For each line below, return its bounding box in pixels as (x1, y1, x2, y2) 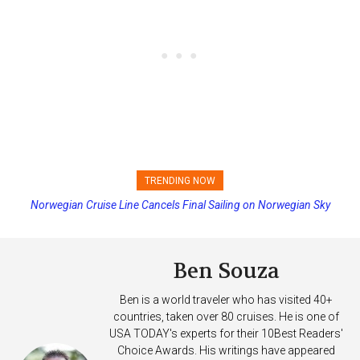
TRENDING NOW (145, 174, 215, 186)
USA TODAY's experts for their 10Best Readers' (109, 326, 343, 340)
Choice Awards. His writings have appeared (117, 343, 335, 357)
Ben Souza (173, 257, 280, 284)
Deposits (160, 211, 203, 224)
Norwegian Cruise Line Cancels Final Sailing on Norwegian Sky (15, 198, 316, 211)
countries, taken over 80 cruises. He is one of (113, 309, 339, 323)
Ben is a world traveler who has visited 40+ (120, 292, 333, 306)
